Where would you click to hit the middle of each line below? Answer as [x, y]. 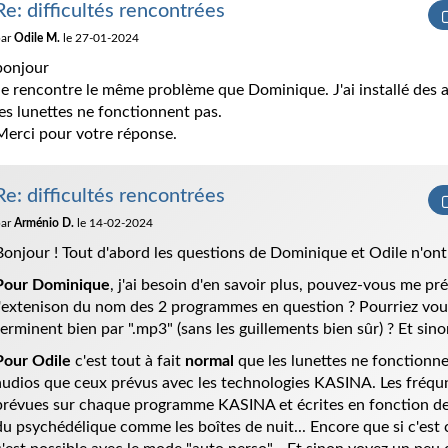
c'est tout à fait [127, 361]
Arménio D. [45, 223]
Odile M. [38, 38]
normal [209, 361]
